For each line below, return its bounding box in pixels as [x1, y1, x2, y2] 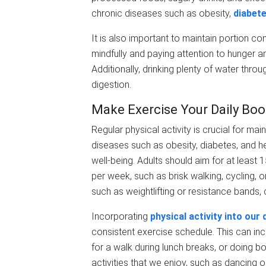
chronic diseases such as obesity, [91, 8, 233, 19]
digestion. [91, 79, 131, 90]
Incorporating [91, 211, 150, 222]
